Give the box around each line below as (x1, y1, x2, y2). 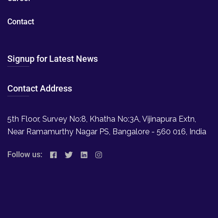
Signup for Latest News (7, 54, 98, 64)
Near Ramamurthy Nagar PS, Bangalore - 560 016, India (7, 127, 206, 137)
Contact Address (7, 83, 72, 94)
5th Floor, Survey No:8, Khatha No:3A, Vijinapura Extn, (7, 114, 196, 124)
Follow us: (7, 149, 42, 159)
